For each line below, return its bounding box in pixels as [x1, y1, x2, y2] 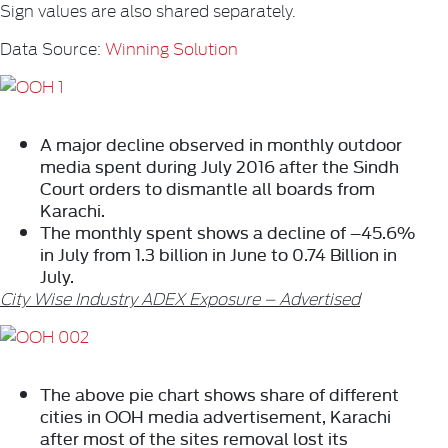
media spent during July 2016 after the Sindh [40, 153, 399, 179]
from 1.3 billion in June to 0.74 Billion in [89, 241, 397, 267]
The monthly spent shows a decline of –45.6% [40, 219, 415, 245]
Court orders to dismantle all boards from [40, 175, 375, 201]
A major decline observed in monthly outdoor [40, 131, 402, 157]
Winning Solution [105, 36, 238, 60]
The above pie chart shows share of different [40, 381, 399, 407]
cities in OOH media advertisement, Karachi [40, 403, 391, 429]
